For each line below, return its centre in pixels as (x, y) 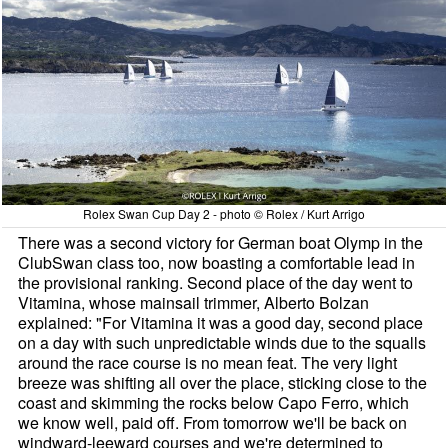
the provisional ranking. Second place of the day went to (216, 282)
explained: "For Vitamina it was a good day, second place (221, 322)
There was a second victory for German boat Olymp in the (221, 242)
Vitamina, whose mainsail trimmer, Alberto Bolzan (194, 302)
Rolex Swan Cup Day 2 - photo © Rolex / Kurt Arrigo (223, 213)
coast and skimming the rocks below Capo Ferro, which (214, 402)
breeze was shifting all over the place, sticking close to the (223, 382)
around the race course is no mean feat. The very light (208, 362)
